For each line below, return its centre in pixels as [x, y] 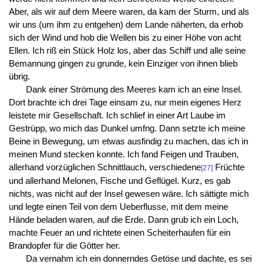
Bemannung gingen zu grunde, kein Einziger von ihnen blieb [123, 64]
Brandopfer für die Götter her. [64, 246]
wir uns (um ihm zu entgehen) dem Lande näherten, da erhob [126, 25]
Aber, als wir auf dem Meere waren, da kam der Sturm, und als [129, 12]
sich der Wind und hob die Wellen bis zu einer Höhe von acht [125, 38]
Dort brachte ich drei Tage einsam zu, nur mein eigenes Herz [125, 103]
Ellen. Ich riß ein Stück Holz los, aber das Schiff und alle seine [127, 51]
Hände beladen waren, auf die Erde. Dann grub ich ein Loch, [123, 220]
